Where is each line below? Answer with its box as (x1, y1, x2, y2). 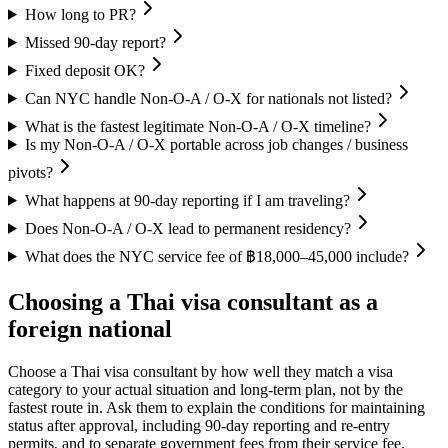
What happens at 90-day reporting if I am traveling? (24, 191, 350, 209)
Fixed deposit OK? (24, 61, 145, 79)
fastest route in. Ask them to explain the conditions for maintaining (8, 398, 425, 416)
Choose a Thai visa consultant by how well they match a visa (8, 362, 393, 380)
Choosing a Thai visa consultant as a (8, 288, 378, 315)
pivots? (8, 163, 53, 181)
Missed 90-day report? (24, 33, 166, 51)
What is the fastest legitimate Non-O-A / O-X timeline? (24, 117, 371, 135)
